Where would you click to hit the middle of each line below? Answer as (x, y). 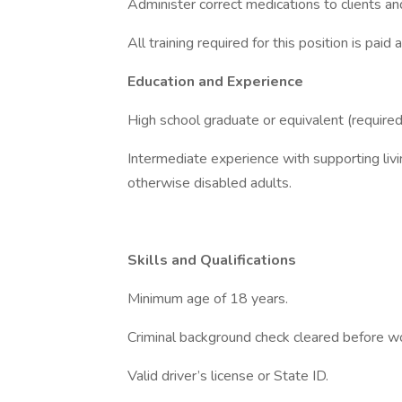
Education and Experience (215, 82)
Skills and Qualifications (214, 260)
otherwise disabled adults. (211, 183)
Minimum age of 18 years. (210, 299)
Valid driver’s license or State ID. (230, 376)
